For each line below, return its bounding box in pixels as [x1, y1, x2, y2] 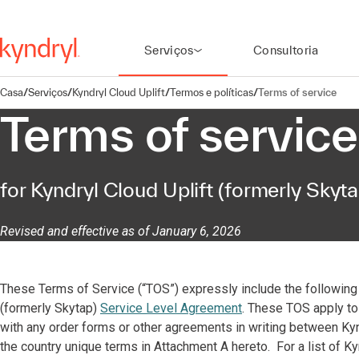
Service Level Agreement [100, 301, 242, 316]
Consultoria [252, 43, 319, 57]
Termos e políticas [170, 86, 253, 99]
